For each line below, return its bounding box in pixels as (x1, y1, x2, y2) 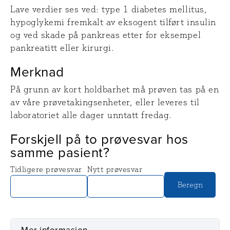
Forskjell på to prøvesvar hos (10, 129, 188, 148)
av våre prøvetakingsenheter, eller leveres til (10, 97, 200, 107)
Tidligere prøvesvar (10, 164, 82, 174)
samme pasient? (10, 143, 110, 161)
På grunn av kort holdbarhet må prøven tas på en (10, 84, 219, 94)
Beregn (177, 180, 203, 189)
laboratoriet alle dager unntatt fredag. (10, 110, 172, 120)
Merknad (10, 62, 64, 81)
